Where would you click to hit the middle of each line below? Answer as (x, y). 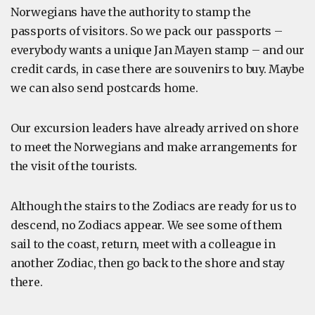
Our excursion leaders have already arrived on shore (155, 128)
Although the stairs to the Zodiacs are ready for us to (154, 206)
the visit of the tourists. (74, 166)
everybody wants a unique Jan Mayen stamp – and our (158, 50)
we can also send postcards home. (106, 88)
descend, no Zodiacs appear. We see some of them (146, 225)
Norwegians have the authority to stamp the (131, 12)
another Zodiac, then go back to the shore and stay (148, 263)
